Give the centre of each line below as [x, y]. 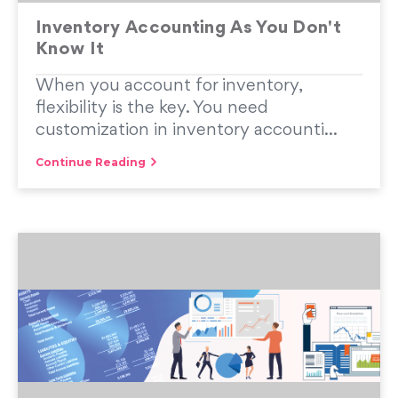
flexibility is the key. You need [152, 108]
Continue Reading [91, 162]
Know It [70, 50]
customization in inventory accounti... [187, 131]
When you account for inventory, [169, 86]
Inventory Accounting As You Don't [188, 28]
